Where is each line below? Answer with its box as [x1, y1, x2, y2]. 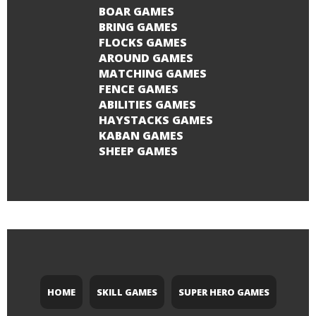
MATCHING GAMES [98, 66, 207, 82]
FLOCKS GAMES [98, 35, 187, 51]
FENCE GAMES [98, 81, 178, 97]
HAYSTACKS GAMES [98, 112, 213, 128]
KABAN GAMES [98, 128, 183, 144]
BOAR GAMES [98, 4, 174, 20]
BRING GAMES [98, 19, 178, 35]
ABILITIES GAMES [98, 97, 196, 113]
